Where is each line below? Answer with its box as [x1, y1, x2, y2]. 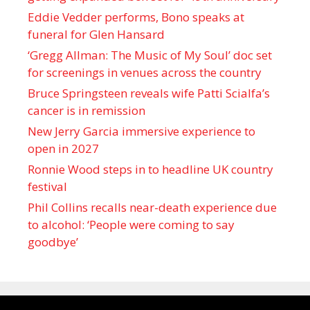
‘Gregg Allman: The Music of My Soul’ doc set [28, 47, 272, 64]
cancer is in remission [28, 102, 145, 119]
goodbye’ [28, 234, 78, 250]
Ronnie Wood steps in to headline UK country [28, 161, 273, 178]
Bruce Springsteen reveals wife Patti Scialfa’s [28, 85, 270, 102]
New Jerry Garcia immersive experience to [28, 123, 255, 140]
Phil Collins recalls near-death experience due [28, 199, 277, 216]
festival [28, 179, 67, 195]
